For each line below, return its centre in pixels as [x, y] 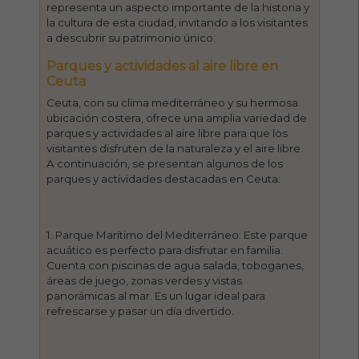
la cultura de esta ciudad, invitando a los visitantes [177, 22]
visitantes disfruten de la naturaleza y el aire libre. [175, 148]
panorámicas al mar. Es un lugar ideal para [156, 295]
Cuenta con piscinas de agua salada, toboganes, [175, 265]
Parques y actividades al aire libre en [163, 66]
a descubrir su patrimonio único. [131, 37]
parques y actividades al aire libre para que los [167, 133]
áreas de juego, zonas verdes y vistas [145, 280]
